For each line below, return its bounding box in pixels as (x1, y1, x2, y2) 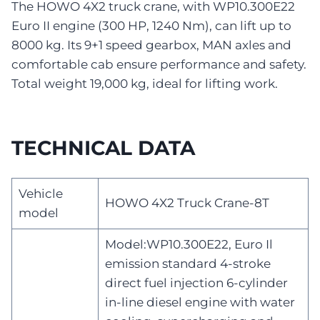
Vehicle (18, 186, 63, 201)
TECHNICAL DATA (11, 135, 195, 160)
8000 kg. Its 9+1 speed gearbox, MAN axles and (11, 37, 291, 52)
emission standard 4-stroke (104, 256, 271, 271)
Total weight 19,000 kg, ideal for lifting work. (11, 76, 278, 91)
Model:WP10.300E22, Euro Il (104, 236, 273, 251)
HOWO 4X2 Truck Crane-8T (104, 195, 269, 210)
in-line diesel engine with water (104, 294, 295, 309)
